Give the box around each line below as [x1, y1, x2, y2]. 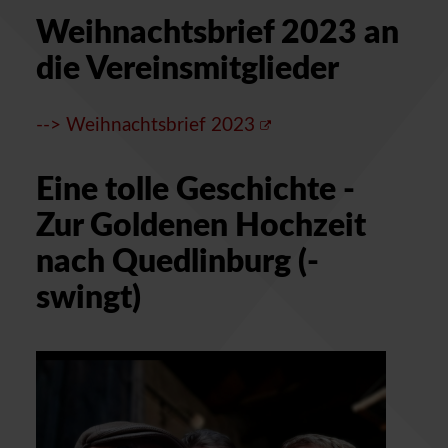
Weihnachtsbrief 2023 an [36, 17, 399, 49]
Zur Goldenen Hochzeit [36, 210, 366, 242]
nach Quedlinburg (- [36, 246, 319, 278]
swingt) [36, 282, 141, 314]
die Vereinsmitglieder [36, 53, 339, 85]
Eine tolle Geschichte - [36, 174, 355, 206]
